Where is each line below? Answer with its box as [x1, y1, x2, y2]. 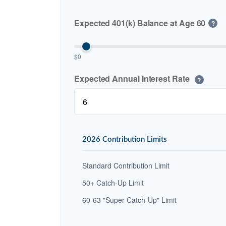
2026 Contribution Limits [82, 136, 167, 144]
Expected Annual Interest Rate [74, 73, 192, 85]
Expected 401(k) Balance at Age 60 [74, 17, 206, 29]
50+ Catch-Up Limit [82, 178, 144, 188]
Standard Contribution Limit [82, 160, 169, 171]
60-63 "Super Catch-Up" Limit [82, 195, 177, 205]
